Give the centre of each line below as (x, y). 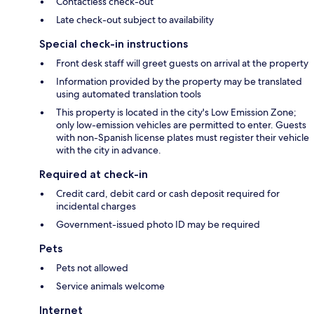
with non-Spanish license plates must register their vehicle (183, 137)
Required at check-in (94, 174)
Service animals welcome (110, 286)
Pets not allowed (92, 267)
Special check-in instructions (114, 43)
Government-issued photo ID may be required (158, 224)
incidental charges (96, 206)
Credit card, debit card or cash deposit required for (168, 193)
